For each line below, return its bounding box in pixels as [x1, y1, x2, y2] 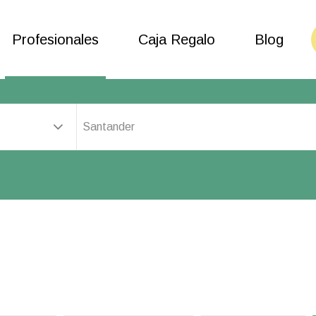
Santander [83, 121, 135, 133]
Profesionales [12, 32, 99, 47]
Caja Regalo [138, 32, 215, 47]
